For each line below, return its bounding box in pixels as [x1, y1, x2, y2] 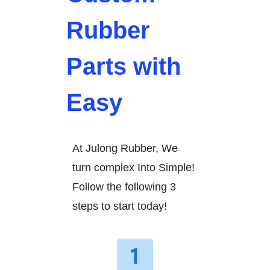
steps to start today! [72, 200, 167, 213]
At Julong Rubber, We [72, 142, 178, 155]
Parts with [66, 53, 181, 80]
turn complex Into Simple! [72, 162, 195, 174]
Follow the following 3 [72, 181, 176, 193]
